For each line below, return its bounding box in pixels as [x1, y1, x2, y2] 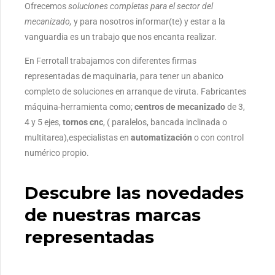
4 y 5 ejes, [25, 117, 63, 127]
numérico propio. [25, 147, 89, 158]
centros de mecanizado [134, 101, 225, 112]
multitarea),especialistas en [25, 132, 131, 142]
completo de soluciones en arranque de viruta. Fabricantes [25, 86, 246, 96]
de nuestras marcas [25, 204, 201, 225]
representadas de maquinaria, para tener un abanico [25, 71, 223, 81]
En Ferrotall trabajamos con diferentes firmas [25, 55, 196, 66]
